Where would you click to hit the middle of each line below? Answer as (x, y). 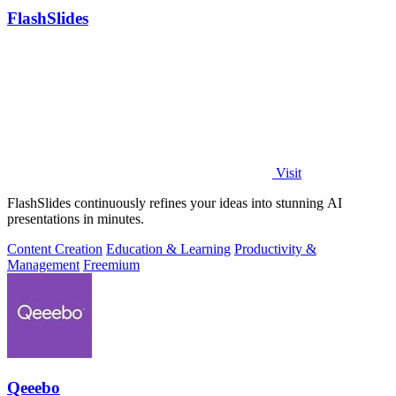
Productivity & (275, 249)
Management (43, 265)
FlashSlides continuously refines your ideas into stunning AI (175, 203)
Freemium (111, 265)
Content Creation (55, 249)
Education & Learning (168, 249)
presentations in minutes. (76, 219)
